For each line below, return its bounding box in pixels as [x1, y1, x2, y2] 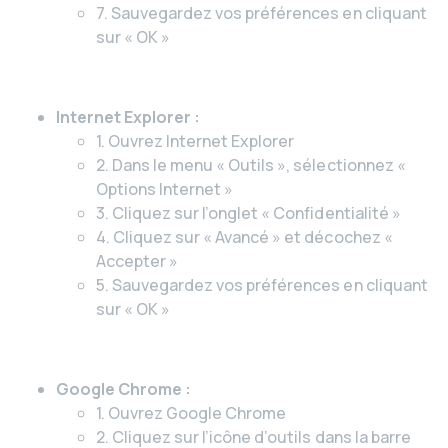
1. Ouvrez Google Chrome [96, 402, 287, 424]
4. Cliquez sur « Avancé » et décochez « [96, 226, 393, 248]
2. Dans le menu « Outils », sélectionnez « [96, 154, 406, 176]
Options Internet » [96, 178, 234, 200]
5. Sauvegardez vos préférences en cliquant [96, 274, 428, 296]
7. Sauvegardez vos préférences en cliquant [96, 2, 427, 24]
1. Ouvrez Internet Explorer [96, 130, 295, 152]
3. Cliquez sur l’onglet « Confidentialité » [96, 202, 401, 224]
